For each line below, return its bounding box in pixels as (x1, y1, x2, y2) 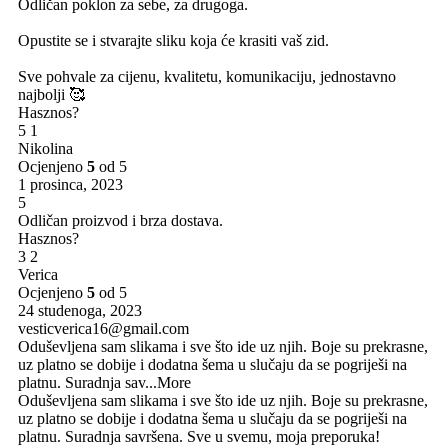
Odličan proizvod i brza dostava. (18, 211, 223, 229)
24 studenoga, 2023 (18, 301, 142, 319)
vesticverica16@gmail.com (18, 319, 189, 337)
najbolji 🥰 (18, 85, 85, 103)
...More (145, 373, 191, 391)
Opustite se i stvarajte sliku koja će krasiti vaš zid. (18, 31, 329, 49)
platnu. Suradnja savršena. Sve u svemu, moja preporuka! (18, 427, 380, 445)
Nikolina (18, 139, 73, 157)
